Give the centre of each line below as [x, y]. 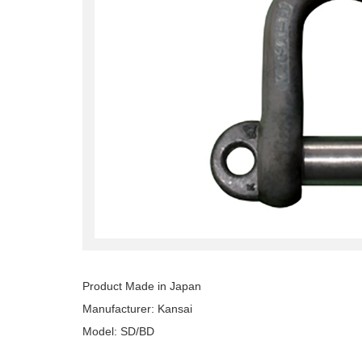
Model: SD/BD [118, 331]
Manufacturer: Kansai [137, 309]
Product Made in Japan [142, 286]
